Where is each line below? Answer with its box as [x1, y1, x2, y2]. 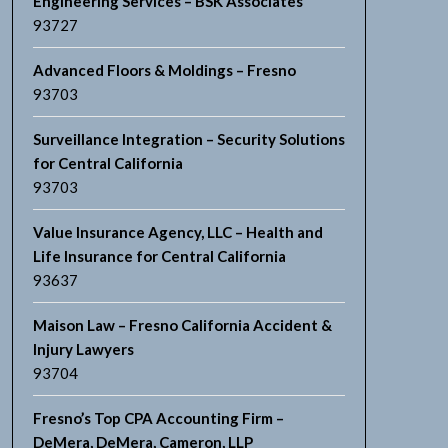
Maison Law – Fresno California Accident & [32, 316, 332, 334]
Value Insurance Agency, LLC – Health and [32, 223, 323, 241]
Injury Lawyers [32, 340, 134, 358]
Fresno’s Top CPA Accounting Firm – [32, 409, 284, 427]
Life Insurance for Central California [32, 247, 286, 265]
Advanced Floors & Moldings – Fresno [32, 61, 296, 79]
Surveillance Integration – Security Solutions [32, 130, 345, 148]
